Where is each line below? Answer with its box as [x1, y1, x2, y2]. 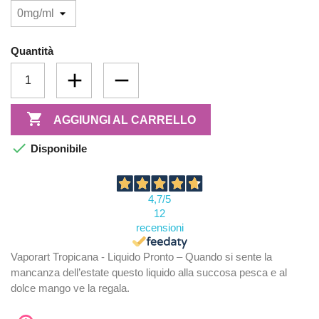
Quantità [11, 45, 53, 57]
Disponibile [28, 142, 87, 155]
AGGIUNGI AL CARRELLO [53, 113, 196, 126]
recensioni [135, 221, 184, 234]
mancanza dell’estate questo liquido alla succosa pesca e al [11, 266, 287, 279]
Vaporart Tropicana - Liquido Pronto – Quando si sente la [11, 251, 272, 263]
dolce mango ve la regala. [11, 282, 130, 295]
